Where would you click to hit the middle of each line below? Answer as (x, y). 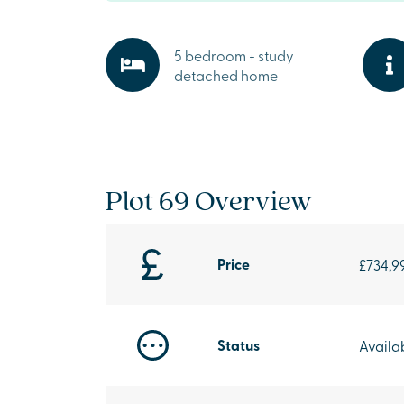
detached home (226, 75)
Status (239, 345)
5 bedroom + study (234, 55)
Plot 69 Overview (209, 199)
